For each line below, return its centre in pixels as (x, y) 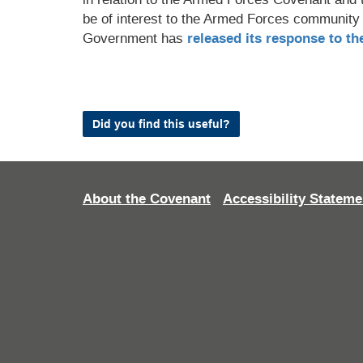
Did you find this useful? (161, 124)
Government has (135, 38)
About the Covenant (147, 199)
